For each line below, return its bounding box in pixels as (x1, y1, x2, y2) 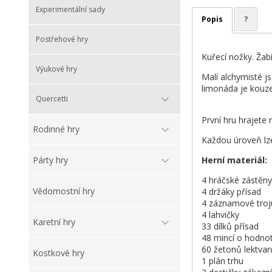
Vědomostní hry (33, 185, 95, 197)
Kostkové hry (33, 247, 84, 259)
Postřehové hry (36, 34, 88, 45)
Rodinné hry (33, 123, 80, 135)
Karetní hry (33, 216, 75, 228)
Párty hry (33, 154, 68, 166)
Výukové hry (36, 64, 77, 75)
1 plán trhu (201, 255, 243, 267)
